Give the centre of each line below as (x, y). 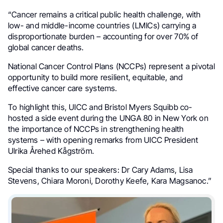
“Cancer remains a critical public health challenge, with (105, 14)
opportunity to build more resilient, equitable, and (96, 77)
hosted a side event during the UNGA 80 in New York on (108, 118)
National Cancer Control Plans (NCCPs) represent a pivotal (111, 66)
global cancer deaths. (46, 47)
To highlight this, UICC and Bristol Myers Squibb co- (100, 107)
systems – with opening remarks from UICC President (103, 140)
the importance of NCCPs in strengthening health (96, 129)
